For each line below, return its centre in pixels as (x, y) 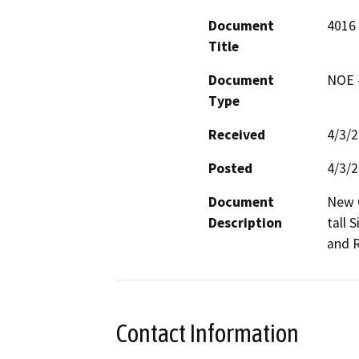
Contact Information (208, 333)
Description (245, 222)
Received (237, 134)
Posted (230, 168)
